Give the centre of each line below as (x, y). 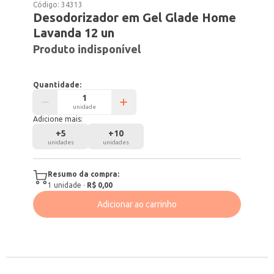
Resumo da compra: (84, 174)
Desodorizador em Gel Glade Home (135, 17)
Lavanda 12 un (74, 33)
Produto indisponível (87, 49)
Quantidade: (57, 85)
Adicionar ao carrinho (137, 204)
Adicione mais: (58, 119)
